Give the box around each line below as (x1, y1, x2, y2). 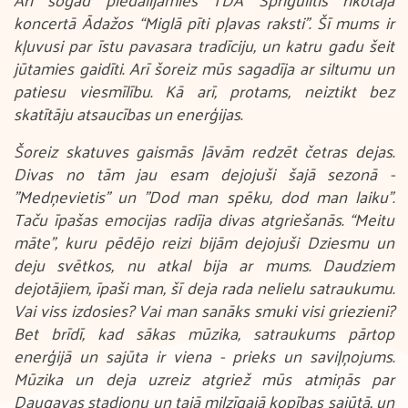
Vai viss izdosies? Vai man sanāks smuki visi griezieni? (14, 295, 394, 325)
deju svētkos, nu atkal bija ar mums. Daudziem (14, 250, 394, 280)
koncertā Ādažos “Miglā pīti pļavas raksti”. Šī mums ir (14, 7, 394, 37)
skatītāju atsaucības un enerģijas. (14, 98, 246, 128)
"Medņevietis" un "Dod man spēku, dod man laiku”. (14, 181, 394, 211)
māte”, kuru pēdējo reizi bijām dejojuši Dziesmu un (14, 227, 394, 257)
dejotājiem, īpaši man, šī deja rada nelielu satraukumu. (14, 272, 394, 302)
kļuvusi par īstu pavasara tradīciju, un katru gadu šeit (14, 30, 394, 60)
